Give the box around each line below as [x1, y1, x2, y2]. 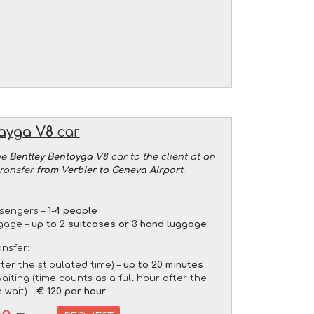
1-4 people [48, 205, 98, 216]
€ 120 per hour [36, 286, 107, 296]
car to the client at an [107, 151, 215, 162]
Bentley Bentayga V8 [8, 151, 108, 162]
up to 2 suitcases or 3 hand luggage [32, 219, 207, 229]
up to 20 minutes [123, 259, 204, 270]
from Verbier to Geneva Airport [36, 165, 184, 175]
